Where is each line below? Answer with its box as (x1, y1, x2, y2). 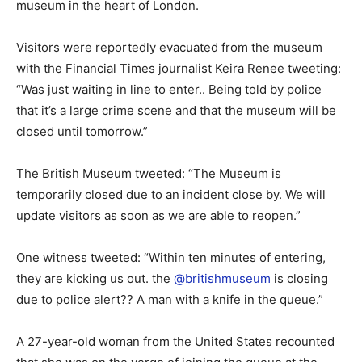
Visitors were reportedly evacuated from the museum (16, 39, 322, 55)
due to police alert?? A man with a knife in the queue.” (16, 291, 323, 307)
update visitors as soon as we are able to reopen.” (16, 207, 301, 223)
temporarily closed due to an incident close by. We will (16, 186, 326, 202)
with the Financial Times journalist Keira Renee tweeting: (16, 60, 341, 76)
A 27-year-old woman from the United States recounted (16, 333, 335, 349)
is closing (271, 270, 328, 286)
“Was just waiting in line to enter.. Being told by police (16, 81, 322, 97)
